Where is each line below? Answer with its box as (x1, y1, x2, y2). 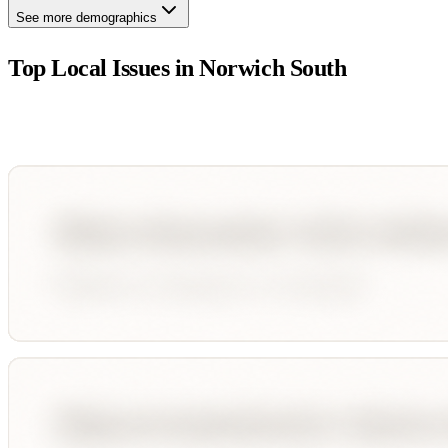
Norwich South (199, 54, 347, 81)
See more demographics (16, 9, 157, 25)
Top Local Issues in (8, 54, 200, 81)
